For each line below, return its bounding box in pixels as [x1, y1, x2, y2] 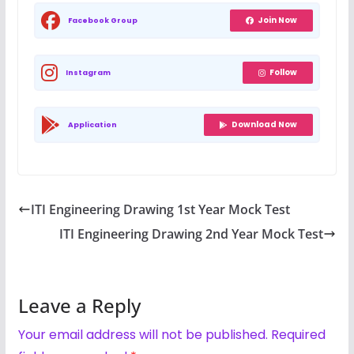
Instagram [65, 68, 111, 78]
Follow [269, 66, 298, 79]
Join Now [258, 14, 298, 27]
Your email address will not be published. [17, 326, 268, 345]
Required [270, 326, 326, 345]
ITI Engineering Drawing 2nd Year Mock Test [59, 225, 324, 243]
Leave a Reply [17, 292, 141, 319]
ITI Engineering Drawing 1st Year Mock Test [30, 201, 290, 219]
